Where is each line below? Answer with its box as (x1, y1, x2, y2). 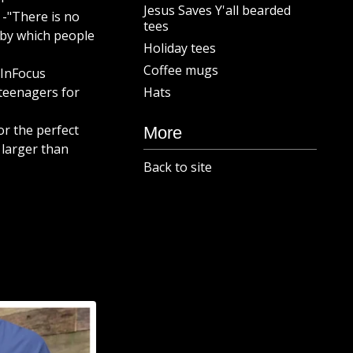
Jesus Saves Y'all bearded (143, 2, 291, 19)
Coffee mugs (143, 61, 218, 79)
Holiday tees (143, 39, 216, 57)
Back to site (143, 158, 212, 176)
